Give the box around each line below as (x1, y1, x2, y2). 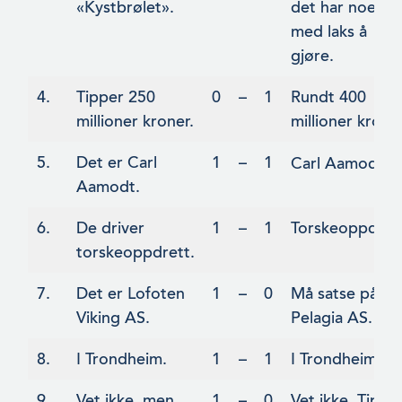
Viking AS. (76, 308, 150, 328)
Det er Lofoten (76, 284, 185, 304)
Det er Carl (76, 153, 157, 173)
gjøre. (291, 46, 334, 66)
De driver (76, 218, 144, 239)
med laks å (291, 22, 367, 42)
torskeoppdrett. (76, 242, 195, 263)
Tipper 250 (76, 87, 155, 108)
